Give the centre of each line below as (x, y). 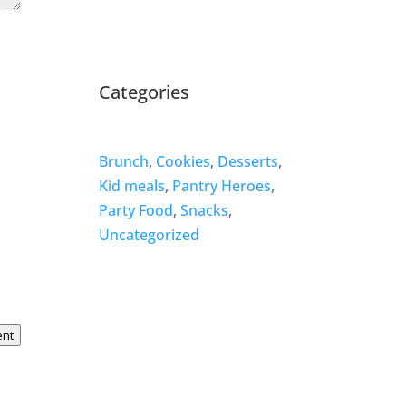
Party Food (136, 211)
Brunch (124, 162)
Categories (145, 92)
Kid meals (132, 186)
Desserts (248, 162)
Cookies (184, 162)
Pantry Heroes (222, 186)
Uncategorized (150, 235)
